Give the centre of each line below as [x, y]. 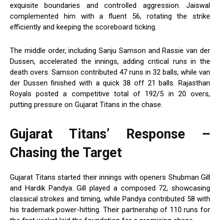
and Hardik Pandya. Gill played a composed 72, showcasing [110, 188]
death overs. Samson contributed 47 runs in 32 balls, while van [110, 72]
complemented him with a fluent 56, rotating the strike [110, 16]
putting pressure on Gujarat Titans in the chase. [86, 105]
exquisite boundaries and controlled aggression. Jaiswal [110, 6]
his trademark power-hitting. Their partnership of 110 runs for [110, 210]
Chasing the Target [66, 153]
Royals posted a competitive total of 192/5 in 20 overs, [110, 94]
